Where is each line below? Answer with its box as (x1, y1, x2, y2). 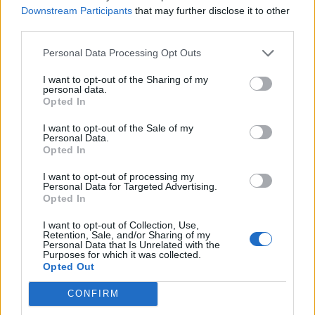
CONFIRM (67, 288, 120, 299)
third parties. (21, 19, 77, 31)
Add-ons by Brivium (218, 18, 285, 26)
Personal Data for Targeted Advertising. (43, 180, 217, 192)
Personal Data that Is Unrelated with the (43, 238, 220, 250)
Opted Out (43, 260, 95, 272)
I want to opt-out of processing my (43, 170, 194, 182)
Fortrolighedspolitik (181, 8, 245, 16)
